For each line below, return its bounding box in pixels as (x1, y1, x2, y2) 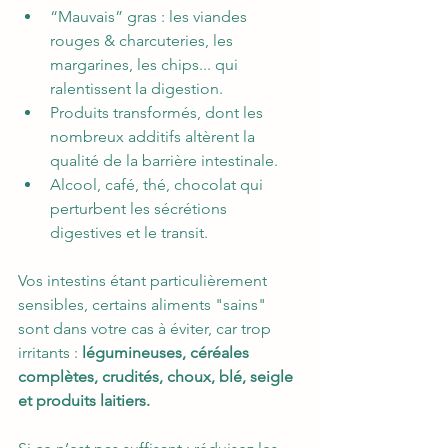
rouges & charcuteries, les (50, 31, 237, 51)
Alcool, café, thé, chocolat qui (50, 175, 267, 195)
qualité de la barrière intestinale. (50, 151, 278, 171)
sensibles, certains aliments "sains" (18, 295, 270, 315)
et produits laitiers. (18, 391, 150, 411)
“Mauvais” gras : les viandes (50, 7, 251, 27)
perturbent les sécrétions (50, 199, 231, 219)
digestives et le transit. (50, 223, 208, 243)
